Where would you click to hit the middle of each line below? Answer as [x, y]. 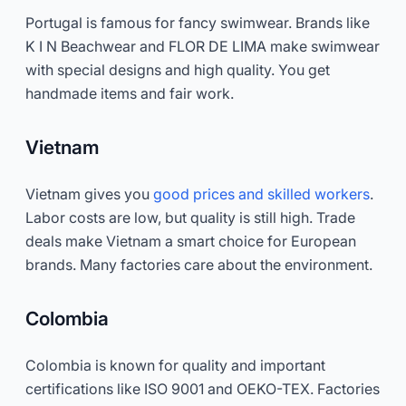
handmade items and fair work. [130, 93]
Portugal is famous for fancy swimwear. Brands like [198, 22]
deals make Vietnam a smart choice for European [191, 241]
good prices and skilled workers [261, 193]
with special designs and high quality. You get [178, 69]
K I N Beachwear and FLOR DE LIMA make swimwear [203, 46]
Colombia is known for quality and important [175, 365]
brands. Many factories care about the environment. [199, 264]
